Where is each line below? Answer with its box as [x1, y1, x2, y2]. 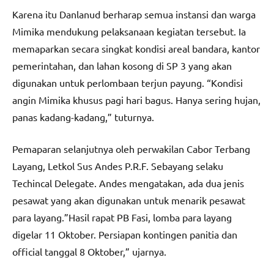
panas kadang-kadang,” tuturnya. [12, 111, 154, 124]
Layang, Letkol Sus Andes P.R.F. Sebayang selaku [12, 160, 223, 172]
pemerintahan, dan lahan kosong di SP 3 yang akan [12, 59, 232, 72]
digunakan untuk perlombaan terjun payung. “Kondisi [12, 76, 243, 89]
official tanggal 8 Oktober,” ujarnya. [12, 245, 166, 258]
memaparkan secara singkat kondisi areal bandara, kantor [12, 42, 260, 55]
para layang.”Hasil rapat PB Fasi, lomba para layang [12, 211, 232, 224]
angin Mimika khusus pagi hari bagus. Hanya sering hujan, [12, 94, 261, 106]
